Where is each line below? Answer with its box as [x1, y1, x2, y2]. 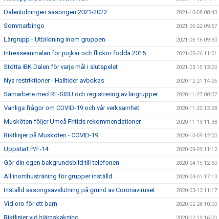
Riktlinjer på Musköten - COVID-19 [4, 131, 98, 139]
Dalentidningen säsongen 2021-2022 [4, 8, 107, 16]
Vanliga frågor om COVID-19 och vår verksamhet [4, 104, 139, 111]
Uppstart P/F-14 [4, 145, 48, 153]
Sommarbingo [4, 22, 44, 29]
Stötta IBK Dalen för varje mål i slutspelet [4, 63, 118, 70]
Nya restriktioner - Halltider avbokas [4, 76, 104, 84]
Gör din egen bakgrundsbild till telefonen [4, 158, 119, 166]
